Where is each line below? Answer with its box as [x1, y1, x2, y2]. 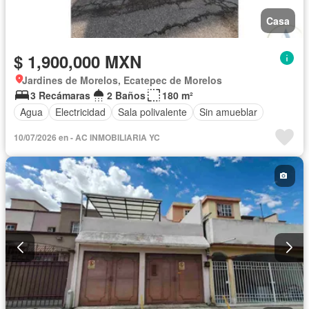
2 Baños [107, 88, 146, 102]
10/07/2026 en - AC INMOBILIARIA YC [14, 130, 160, 143]
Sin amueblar [199, 105, 257, 119]
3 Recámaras [30, 88, 90, 102]
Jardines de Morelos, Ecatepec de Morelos [22, 72, 222, 87]
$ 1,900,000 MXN [14, 49, 141, 73]
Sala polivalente [118, 105, 187, 119]
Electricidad [55, 105, 106, 119]
